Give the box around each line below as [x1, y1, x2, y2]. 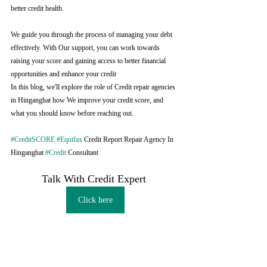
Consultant [66, 148, 98, 157]
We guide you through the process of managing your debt [11, 30, 174, 39]
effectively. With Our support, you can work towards [11, 44, 162, 52]
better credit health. [11, 4, 64, 13]
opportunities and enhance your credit [11, 70, 116, 78]
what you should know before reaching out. [11, 109, 133, 117]
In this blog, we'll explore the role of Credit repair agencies [11, 83, 177, 91]
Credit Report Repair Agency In [82, 135, 175, 144]
